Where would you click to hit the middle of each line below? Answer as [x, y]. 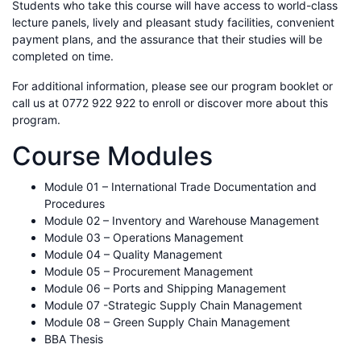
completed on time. [63, 56]
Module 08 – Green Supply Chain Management [167, 322]
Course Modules [112, 156]
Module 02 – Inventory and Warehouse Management [182, 220]
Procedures [75, 203]
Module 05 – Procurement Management [149, 271]
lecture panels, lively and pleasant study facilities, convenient [173, 22]
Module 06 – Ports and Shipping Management [165, 288]
